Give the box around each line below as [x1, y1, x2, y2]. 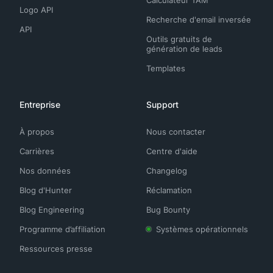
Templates [146, 63, 185, 74]
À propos [19, 126, 54, 137]
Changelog [146, 165, 187, 176]
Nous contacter [146, 126, 205, 137]
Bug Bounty [146, 204, 190, 215]
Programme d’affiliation [19, 224, 105, 235]
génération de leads [146, 43, 222, 54]
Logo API [19, 4, 53, 15]
